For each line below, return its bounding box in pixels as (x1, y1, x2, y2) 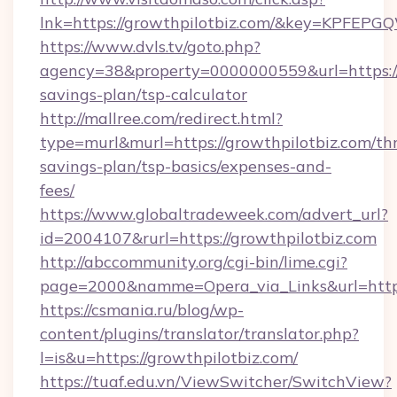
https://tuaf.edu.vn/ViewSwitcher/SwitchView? (40, 371, 392, 392)
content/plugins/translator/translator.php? (40, 323, 359, 344)
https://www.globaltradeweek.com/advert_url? (40, 204, 388, 224)
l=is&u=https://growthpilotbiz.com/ (40, 347, 298, 368)
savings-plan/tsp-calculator (40, 84, 247, 105)
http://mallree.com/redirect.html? (40, 108, 283, 128)
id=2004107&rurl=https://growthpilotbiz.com (40, 228, 377, 248)
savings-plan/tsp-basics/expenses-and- (40, 156, 331, 176)
